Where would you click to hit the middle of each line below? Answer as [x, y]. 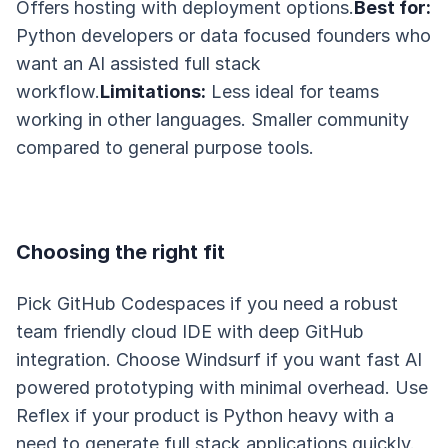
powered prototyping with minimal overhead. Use [222, 387]
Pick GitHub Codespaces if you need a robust [207, 303]
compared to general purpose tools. [165, 147]
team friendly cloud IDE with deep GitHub [190, 331]
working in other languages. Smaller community [212, 119]
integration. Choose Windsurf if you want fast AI [219, 359]
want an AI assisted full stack [138, 63]
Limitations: [153, 91]
